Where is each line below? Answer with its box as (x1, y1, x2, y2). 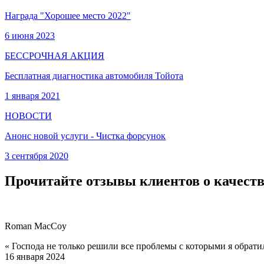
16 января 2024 (5, 251, 65, 262)
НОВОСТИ (5, 110, 52, 121)
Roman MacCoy (5, 220, 67, 231)
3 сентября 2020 (5, 150, 68, 161)
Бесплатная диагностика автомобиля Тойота (5, 70, 183, 81)
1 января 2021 (5, 90, 60, 101)
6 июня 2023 (5, 30, 55, 41)
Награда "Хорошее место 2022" (5, 10, 131, 21)
